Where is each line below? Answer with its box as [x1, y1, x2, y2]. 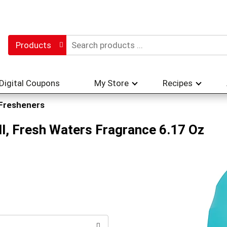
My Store [94, 78, 129, 88]
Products [15, 40, 51, 50]
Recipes [163, 78, 193, 88]
